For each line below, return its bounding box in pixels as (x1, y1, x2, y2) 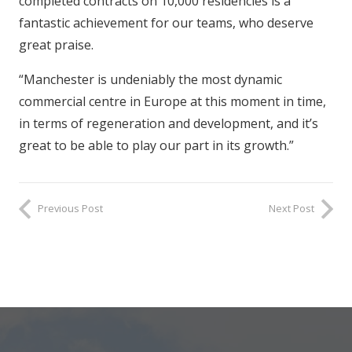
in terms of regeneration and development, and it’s (19, 115, 318, 133)
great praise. (19, 36, 93, 54)
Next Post (269, 201, 314, 216)
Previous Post (38, 201, 103, 216)
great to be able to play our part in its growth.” (19, 137, 294, 155)
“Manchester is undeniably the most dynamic (19, 71, 282, 89)
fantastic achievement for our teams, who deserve (19, 14, 313, 32)
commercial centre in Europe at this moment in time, (19, 93, 326, 111)
